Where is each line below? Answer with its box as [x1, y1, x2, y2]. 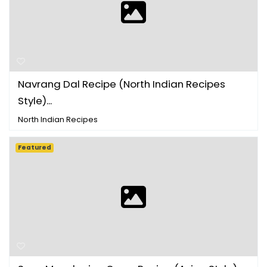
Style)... [18, 93, 52, 108]
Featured [18, 142, 52, 152]
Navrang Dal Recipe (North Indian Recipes [18, 76, 225, 91]
